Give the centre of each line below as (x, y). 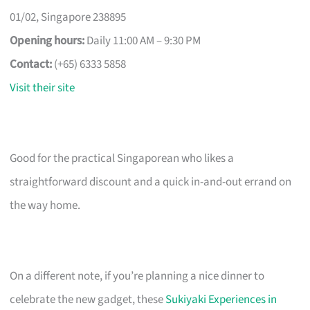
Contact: (31, 64)
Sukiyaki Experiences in (221, 299)
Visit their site (43, 88)
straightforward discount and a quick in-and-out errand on (151, 182)
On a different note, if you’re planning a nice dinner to (137, 276)
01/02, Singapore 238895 (68, 17)
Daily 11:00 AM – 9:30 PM (143, 40)
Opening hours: (47, 40)
